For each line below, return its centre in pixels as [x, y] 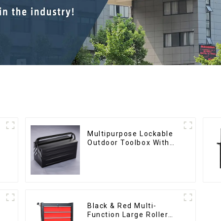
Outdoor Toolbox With [129, 143]
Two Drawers [112, 152]
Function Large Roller [128, 215]
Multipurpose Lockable [130, 134]
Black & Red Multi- [122, 206]
